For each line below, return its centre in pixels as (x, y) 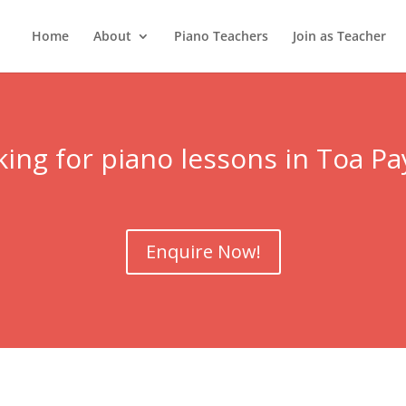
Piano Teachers (221, 36)
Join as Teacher (339, 36)
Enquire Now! (203, 252)
